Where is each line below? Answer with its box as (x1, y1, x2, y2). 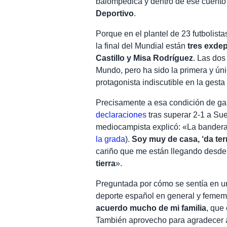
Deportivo (96, 9, 134, 18)
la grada (96, 134, 126, 143)
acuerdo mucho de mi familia (96, 203, 207, 212)
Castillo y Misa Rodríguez (96, 53, 194, 62)
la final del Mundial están (96, 41, 188, 50)
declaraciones (96, 110, 147, 119)
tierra (96, 159, 116, 168)
